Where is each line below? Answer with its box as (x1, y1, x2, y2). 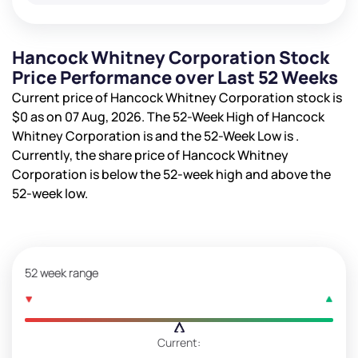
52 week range (25, 265, 98, 280)
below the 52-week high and (101, 165, 271, 183)
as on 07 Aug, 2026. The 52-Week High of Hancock (28, 107, 324, 125)
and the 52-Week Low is (155, 126, 296, 145)
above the (271, 165, 331, 183)
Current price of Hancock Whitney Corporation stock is (12, 88, 342, 106)
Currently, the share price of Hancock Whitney (12, 145, 288, 164)
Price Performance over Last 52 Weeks (12, 65, 338, 89)
